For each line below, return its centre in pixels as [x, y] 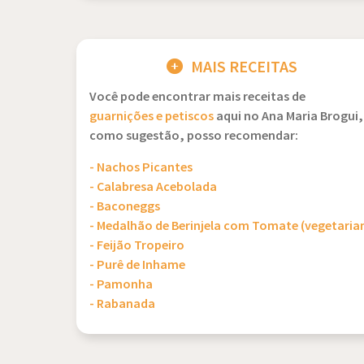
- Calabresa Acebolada [153, 187]
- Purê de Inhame [137, 265]
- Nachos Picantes [141, 168]
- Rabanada [122, 304]
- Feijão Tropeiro [137, 246]
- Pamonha [121, 285]
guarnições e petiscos [152, 117]
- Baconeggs [125, 207]
